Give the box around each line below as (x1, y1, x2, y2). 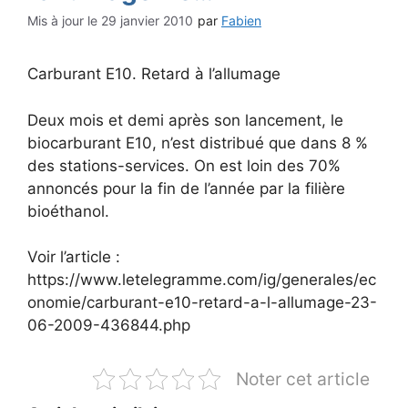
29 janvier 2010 (101, 13, 193, 28)
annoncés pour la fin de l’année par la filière (27, 178, 345, 198)
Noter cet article (236, 368, 370, 390)
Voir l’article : (27, 248, 120, 266)
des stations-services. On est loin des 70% (27, 156, 341, 175)
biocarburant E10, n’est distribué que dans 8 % (27, 133, 368, 152)
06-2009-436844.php (27, 316, 190, 334)
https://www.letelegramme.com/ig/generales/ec (27, 270, 376, 289)
